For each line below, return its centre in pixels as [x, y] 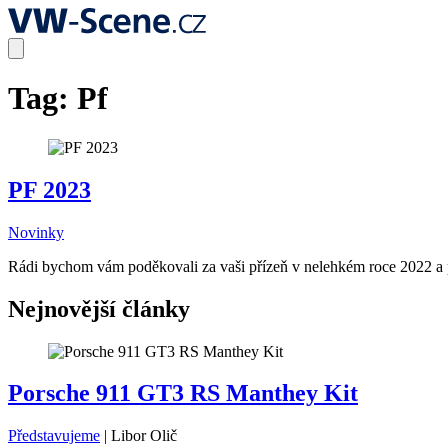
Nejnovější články [99, 308]
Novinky [36, 232]
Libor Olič [144, 436]
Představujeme [54, 436]
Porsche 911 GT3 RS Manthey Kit [183, 393]
